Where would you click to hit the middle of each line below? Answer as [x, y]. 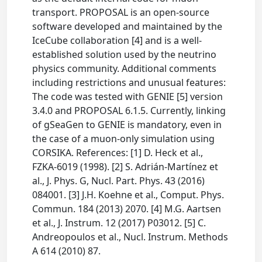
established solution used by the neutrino [125, 54]
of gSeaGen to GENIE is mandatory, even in [127, 125]
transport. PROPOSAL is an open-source [121, 12]
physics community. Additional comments [125, 68]
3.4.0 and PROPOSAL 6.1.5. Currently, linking [129, 111]
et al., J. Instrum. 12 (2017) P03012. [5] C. [119, 223]
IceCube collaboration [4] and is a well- [117, 40]
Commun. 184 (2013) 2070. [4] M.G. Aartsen [127, 209]
